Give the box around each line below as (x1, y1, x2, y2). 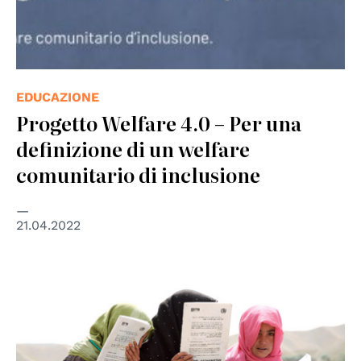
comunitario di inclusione (16, 160, 260, 189)
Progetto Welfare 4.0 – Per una (16, 108, 301, 137)
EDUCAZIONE (16, 89, 99, 105)
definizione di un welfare (16, 134, 250, 163)
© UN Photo (16, 268, 85, 281)
